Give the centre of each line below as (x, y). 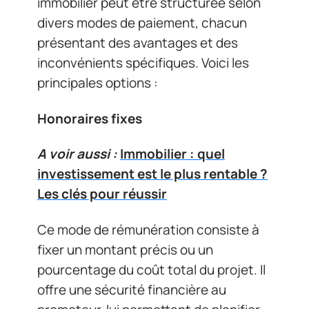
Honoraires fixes (90, 118)
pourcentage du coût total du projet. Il (151, 269)
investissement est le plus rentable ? (152, 174)
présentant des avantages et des (138, 43)
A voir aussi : (77, 154)
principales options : (98, 83)
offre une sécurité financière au (132, 289)
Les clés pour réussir (102, 194)
